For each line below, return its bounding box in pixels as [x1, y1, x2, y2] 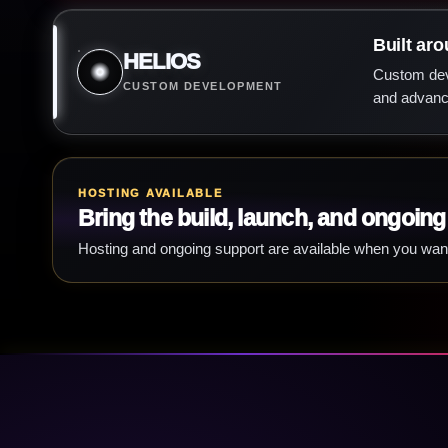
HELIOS [123, 48, 201, 74]
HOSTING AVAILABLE [78, 186, 223, 199]
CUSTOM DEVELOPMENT [123, 79, 283, 92]
